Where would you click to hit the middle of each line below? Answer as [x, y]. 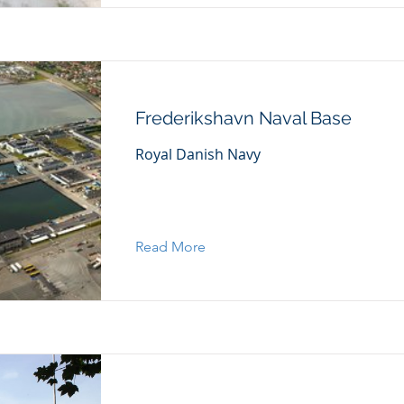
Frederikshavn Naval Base [243, 118]
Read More [170, 247]
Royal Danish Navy [198, 154]
